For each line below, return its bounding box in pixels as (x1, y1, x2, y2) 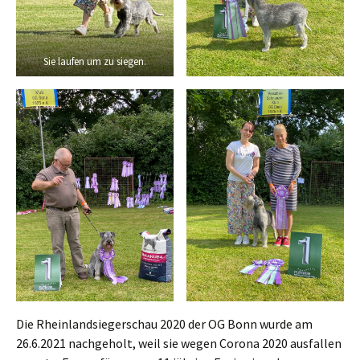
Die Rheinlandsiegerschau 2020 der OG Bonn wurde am (16, 316, 313, 333)
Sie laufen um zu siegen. (43, 54, 146, 67)
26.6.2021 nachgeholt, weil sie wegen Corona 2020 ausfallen (16, 335, 342, 352)
